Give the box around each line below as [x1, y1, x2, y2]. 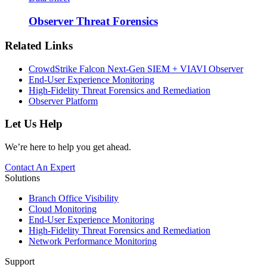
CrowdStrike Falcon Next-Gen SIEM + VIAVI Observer [29, 63, 243, 74]
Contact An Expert [5, 162, 75, 173]
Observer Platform [29, 95, 98, 106]
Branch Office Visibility [29, 193, 119, 204]
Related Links [5, 39, 73, 52]
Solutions [5, 173, 40, 184]
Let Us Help [5, 117, 63, 131]
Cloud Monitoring [29, 204, 97, 215]
